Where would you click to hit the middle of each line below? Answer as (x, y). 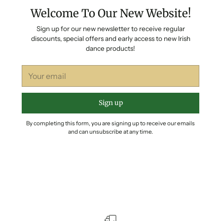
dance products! (110, 49)
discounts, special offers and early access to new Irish (110, 39)
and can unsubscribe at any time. (110, 132)
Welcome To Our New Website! (110, 14)
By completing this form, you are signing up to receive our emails (110, 124)
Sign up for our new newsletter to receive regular (110, 29)
